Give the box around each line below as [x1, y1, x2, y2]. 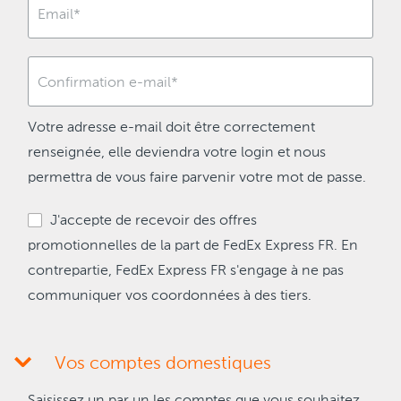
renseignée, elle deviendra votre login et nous [28, 146, 326, 160]
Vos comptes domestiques [55, 355, 271, 373]
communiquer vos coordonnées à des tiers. [28, 289, 311, 303]
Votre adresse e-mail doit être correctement [28, 121, 315, 135]
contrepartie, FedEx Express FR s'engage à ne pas [28, 264, 344, 278]
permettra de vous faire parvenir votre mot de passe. [28, 171, 366, 185]
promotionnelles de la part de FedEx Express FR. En [28, 239, 358, 253]
